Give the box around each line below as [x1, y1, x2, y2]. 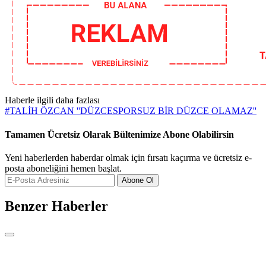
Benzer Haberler [5, 198, 108, 214]
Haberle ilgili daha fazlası [5, 95, 100, 106]
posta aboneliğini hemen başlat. [5, 163, 122, 173]
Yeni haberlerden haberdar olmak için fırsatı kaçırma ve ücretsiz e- [5, 152, 252, 163]
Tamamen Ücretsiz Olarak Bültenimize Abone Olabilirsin [5, 129, 234, 140]
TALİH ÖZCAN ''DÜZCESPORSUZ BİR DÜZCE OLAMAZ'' [9, 106, 256, 116]
